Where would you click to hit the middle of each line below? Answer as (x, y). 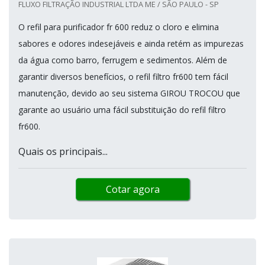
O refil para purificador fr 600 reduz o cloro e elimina (119, 27)
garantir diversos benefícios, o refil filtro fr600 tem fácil (123, 76)
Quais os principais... (63, 151)
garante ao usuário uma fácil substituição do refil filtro (122, 109)
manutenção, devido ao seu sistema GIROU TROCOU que (129, 93)
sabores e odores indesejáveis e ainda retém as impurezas (131, 43)
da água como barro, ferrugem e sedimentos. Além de (123, 60)
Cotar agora (132, 189)
